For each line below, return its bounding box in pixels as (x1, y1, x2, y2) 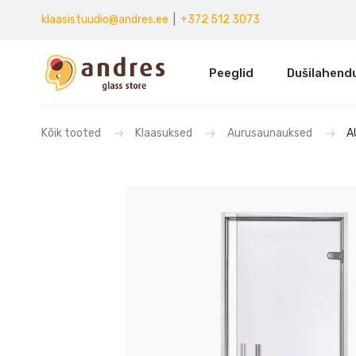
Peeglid (208, 66, 253, 81)
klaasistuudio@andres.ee (41, 12, 168, 26)
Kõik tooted (41, 126, 103, 140)
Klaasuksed (133, 126, 195, 140)
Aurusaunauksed (224, 126, 315, 140)
